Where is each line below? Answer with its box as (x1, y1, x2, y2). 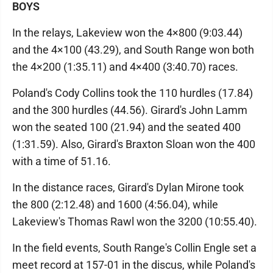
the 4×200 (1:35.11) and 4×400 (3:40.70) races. (12, 60, 238, 73)
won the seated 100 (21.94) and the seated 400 (12, 121, 241, 133)
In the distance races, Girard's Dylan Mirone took (12, 181, 244, 194)
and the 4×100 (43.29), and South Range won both (12, 43, 254, 56)
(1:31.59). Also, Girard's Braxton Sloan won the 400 (12, 138, 255, 151)
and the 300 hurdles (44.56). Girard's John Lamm (12, 104, 247, 116)
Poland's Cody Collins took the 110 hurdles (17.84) (12, 87, 253, 99)
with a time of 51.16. (12, 155, 111, 168)
